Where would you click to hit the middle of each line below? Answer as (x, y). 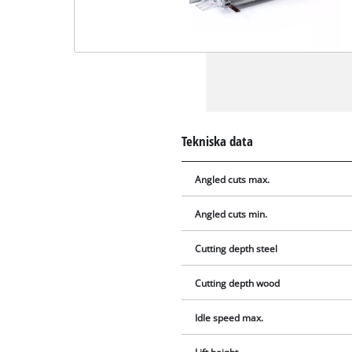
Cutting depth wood (238, 283)
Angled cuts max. (233, 179)
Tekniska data (218, 141)
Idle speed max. (229, 317)
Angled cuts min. (231, 214)
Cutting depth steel (236, 248)
